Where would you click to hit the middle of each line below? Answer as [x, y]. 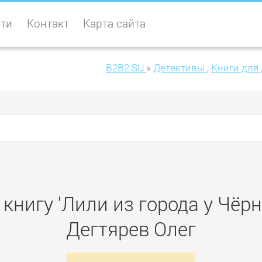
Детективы [179, 68]
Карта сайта [115, 23]
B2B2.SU [125, 68]
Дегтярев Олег [131, 229]
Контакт [48, 23]
